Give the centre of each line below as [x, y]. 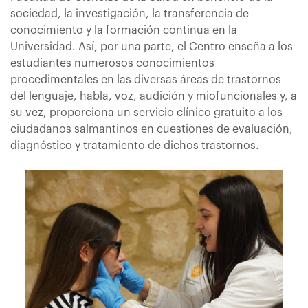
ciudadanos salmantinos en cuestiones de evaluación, [152, 129]
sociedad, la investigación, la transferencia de [130, 14]
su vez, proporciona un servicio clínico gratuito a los [146, 113]
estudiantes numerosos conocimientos [112, 63]
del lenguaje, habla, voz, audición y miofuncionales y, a [154, 96]
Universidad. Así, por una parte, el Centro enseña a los [152, 47]
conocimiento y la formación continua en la [124, 30]
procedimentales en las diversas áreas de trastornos [146, 80]
